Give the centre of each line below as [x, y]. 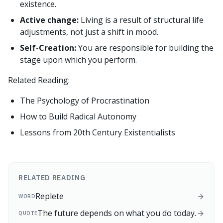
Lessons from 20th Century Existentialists [98, 132]
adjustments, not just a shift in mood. [89, 32]
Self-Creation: [48, 48]
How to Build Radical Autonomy [78, 116]
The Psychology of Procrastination [85, 101]
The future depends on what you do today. [116, 213]
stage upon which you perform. [78, 60]
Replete [50, 196]
